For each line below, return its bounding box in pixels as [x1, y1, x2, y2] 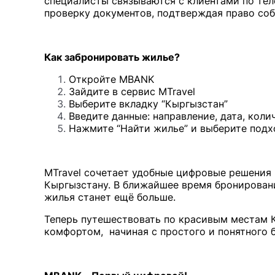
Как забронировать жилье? [44, 50, 180, 63]
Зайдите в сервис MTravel [69, 85, 195, 98]
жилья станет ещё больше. [44, 190, 176, 203]
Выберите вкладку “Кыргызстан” [69, 97, 228, 110]
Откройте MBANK [69, 72, 154, 85]
